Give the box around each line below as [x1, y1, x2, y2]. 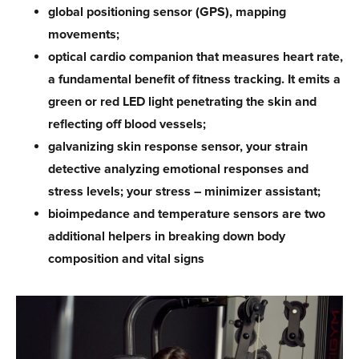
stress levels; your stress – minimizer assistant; [48, 183, 321, 200]
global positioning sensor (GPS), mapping [48, 3, 286, 20]
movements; [48, 26, 119, 42]
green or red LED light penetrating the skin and [48, 93, 317, 110]
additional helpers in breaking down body [48, 228, 285, 244]
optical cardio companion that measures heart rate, [48, 48, 343, 65]
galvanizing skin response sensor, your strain [48, 138, 308, 155]
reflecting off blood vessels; [48, 115, 206, 132]
